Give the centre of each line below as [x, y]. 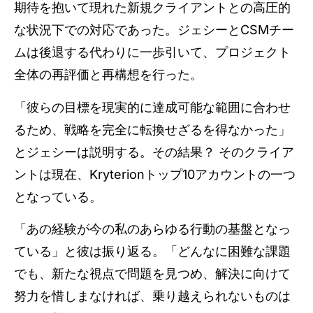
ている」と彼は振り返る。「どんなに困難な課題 [152, 251]
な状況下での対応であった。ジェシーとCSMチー [154, 30]
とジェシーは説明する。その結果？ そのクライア [154, 152]
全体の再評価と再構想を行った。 [110, 75]
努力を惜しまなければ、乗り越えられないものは [152, 296]
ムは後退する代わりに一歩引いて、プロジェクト [152, 52]
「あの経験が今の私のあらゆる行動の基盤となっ [152, 228]
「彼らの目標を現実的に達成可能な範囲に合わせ [152, 107]
